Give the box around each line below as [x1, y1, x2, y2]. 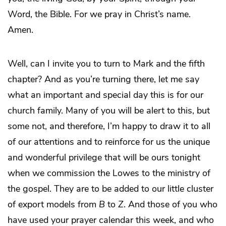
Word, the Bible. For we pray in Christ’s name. [8, 8, 191, 21]
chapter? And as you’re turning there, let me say [8, 73, 199, 86]
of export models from [8, 198, 99, 211]
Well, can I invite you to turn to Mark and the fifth [8, 58, 205, 70]
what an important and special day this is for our [8, 89, 203, 101]
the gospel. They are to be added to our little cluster [8, 183, 213, 195]
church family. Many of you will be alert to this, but [8, 104, 210, 117]
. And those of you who [124, 198, 217, 211]
